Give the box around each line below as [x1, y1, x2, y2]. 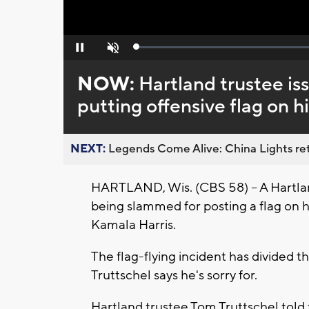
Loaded [137, 45, 166, 55]
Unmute [97, 46, 126, 57]
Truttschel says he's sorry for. [91, 267, 257, 284]
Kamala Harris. [91, 217, 176, 234]
